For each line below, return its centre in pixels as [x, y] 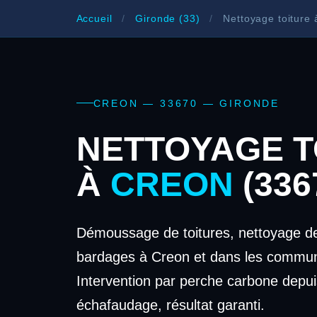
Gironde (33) [168, 18]
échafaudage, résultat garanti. [170, 305]
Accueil [94, 18]
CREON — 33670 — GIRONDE [186, 103]
